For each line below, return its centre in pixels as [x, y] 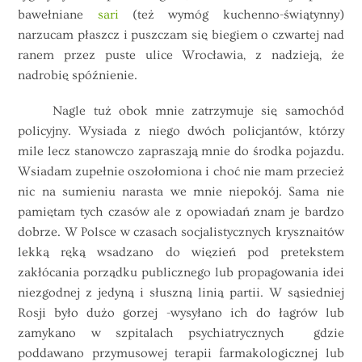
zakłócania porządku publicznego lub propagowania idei [181, 273]
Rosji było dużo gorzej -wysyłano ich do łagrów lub [181, 313]
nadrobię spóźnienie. [78, 76]
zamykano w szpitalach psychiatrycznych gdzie [181, 333]
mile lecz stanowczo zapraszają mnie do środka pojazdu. [181, 152]
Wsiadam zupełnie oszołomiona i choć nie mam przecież [181, 172]
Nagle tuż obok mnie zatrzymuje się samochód [181, 111]
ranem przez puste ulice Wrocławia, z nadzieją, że [181, 55]
